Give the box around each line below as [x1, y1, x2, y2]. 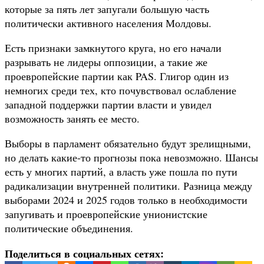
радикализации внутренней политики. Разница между [5, 178, 252, 193]
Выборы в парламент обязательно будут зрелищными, [5, 136, 251, 150]
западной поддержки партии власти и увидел [5, 97, 212, 111]
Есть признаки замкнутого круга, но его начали [5, 40, 222, 55]
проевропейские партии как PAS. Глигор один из [5, 68, 229, 83]
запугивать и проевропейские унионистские [5, 206, 207, 221]
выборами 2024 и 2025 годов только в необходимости [5, 192, 247, 207]
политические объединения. [5, 220, 133, 235]
